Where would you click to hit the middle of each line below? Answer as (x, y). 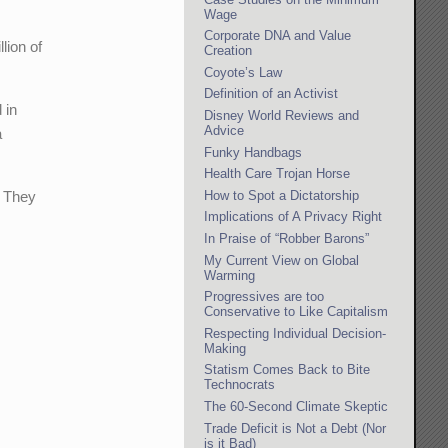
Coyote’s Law (243, 72)
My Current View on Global (282, 260)
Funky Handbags (253, 152)
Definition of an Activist (271, 94)
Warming (230, 275)
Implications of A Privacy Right (293, 217)
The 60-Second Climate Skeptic (296, 406)
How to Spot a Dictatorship (282, 195)
